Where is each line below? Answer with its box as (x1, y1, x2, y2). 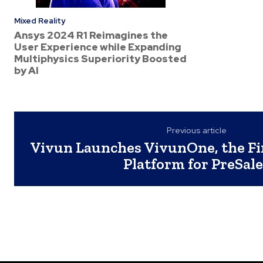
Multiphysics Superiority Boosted (14, 52, 187, 65)
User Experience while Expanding (14, 41, 181, 53)
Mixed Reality (14, 16, 65, 26)
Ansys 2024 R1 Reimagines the (14, 29, 168, 42)
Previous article (167, 125, 227, 136)
